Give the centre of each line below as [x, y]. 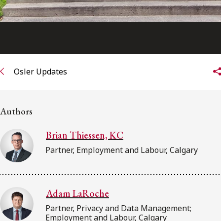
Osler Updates [40, 71]
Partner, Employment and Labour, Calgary [122, 150]
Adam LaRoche [77, 194]
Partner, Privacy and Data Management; [118, 208]
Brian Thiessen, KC [85, 135]
